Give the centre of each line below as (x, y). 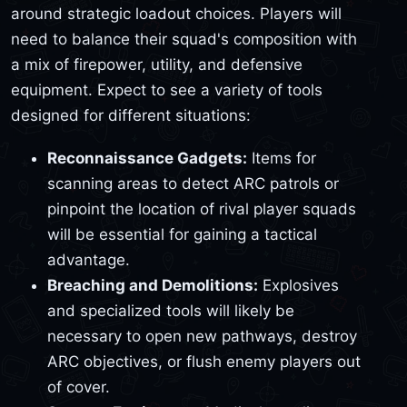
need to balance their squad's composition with (184, 39)
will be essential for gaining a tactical (182, 235)
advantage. (89, 260)
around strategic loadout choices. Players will (176, 13)
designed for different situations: (131, 115)
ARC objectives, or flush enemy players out (204, 362)
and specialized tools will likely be (171, 311)
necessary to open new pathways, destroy (202, 337)
